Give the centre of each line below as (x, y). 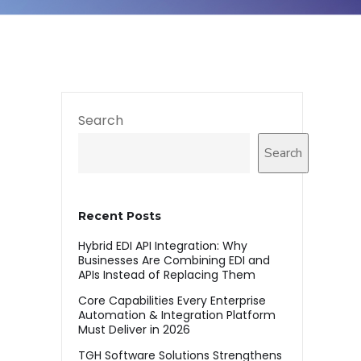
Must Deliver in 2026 (136, 330)
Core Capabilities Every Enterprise (172, 301)
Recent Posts (120, 216)
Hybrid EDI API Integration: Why (163, 246)
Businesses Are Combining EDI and (174, 260)
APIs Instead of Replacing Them (168, 275)
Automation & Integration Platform (177, 315)
